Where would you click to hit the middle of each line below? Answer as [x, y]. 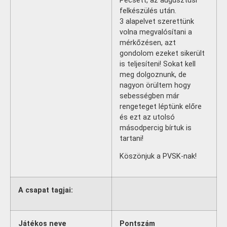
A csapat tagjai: [46, 190]
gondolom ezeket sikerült [162, 53]
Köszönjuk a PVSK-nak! [158, 157]
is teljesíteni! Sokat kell [158, 64]
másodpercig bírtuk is [156, 128]
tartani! [131, 139]
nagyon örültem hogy [155, 85]
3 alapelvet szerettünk [157, 22]
